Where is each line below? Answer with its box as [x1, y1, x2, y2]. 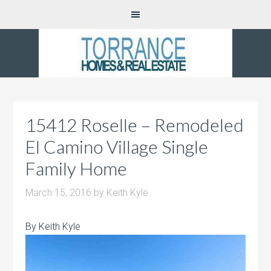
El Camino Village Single [25, 135, 209, 157]
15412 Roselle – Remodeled [25, 114, 244, 135]
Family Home [25, 157, 128, 179]
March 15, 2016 [25, 187, 92, 198]
